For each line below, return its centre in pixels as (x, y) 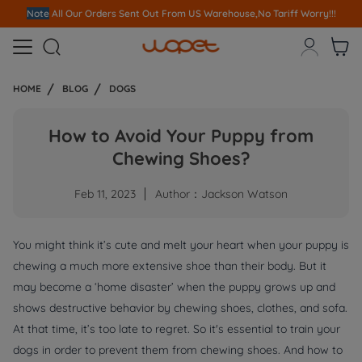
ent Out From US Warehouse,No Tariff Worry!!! (230, 13)
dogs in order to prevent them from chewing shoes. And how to (178, 350)
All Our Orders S (88, 13)
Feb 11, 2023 (105, 194)
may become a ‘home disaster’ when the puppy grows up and (174, 287)
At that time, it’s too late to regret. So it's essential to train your (177, 329)
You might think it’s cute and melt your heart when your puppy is (181, 245)
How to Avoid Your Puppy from (181, 136)
